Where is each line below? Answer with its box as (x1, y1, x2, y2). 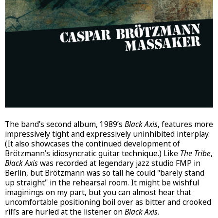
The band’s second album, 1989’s (5, 119, 125, 129)
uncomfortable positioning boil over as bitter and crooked (5, 197, 211, 207)
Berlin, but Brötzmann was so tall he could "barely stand (5, 167, 204, 178)
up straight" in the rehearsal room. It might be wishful (5, 177, 199, 188)
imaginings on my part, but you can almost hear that (5, 187, 191, 198)
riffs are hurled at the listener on (5, 206, 125, 217)
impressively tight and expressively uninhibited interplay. (5, 128, 210, 139)
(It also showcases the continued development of (5, 138, 180, 149)
